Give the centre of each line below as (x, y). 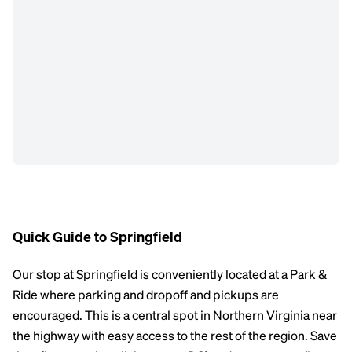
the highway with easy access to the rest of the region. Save (175, 337)
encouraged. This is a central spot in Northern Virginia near (175, 317)
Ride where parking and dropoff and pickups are (146, 296)
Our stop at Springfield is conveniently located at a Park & (170, 276)
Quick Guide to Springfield (97, 238)
